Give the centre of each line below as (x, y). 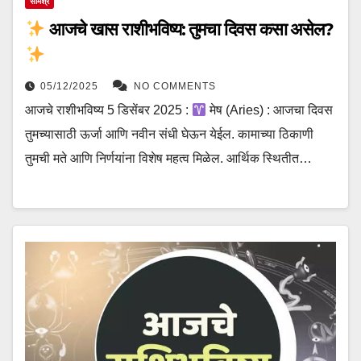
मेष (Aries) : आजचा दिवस (270, 110)
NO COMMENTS (175, 86)
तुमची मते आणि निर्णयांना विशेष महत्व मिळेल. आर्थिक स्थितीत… (168, 158)
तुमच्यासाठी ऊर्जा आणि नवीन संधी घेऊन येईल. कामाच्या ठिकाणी (169, 134)
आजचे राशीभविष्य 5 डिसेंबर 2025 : (108, 110)
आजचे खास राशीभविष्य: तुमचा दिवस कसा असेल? (189, 29)
